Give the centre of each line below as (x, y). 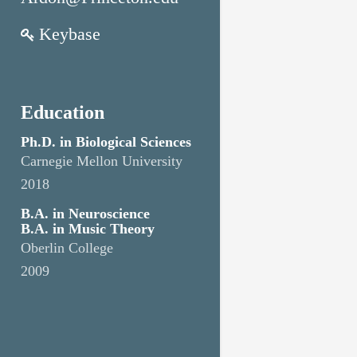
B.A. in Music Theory (88, 229)
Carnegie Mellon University (102, 161)
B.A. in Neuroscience (85, 214)
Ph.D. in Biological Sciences (106, 142)
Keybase (70, 34)
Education (63, 112)
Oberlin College (67, 248)
